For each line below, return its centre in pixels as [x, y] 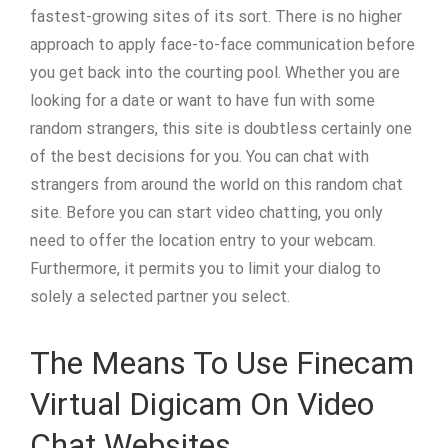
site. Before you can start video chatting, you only [206, 212]
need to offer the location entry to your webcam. [203, 240]
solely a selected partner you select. [160, 296]
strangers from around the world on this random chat [216, 184]
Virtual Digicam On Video [202, 404]
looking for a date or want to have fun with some [202, 100]
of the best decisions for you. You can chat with [199, 156]
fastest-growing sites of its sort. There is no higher [216, 16]
